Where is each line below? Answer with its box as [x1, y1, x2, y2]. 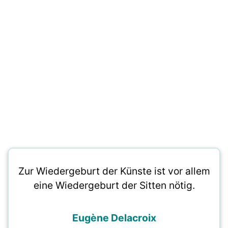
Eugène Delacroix [72, 212, 156, 224]
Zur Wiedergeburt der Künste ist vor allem [18, 165, 210, 178]
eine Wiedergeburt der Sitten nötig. [33, 179, 195, 192]
